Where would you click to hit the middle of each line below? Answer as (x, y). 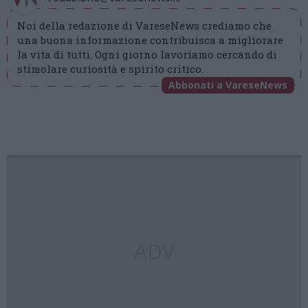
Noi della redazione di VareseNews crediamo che (144, 26)
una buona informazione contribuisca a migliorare (150, 40)
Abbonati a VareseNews (228, 85)
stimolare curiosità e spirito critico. (110, 69)
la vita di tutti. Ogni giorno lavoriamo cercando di (147, 55)
